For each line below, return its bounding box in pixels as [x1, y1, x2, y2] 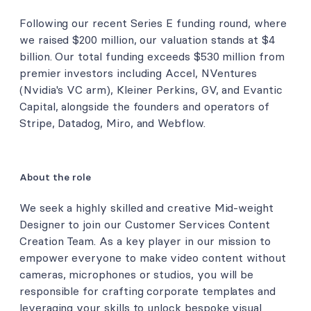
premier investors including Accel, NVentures [19, 65, 258, 80]
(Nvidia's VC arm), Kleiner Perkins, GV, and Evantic [19, 82, 283, 96]
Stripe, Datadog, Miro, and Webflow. [19, 115, 205, 130]
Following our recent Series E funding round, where [19, 15, 287, 30]
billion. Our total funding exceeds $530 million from [19, 49, 285, 63]
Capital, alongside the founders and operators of [19, 99, 269, 113]
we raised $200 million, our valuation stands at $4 [19, 32, 275, 47]
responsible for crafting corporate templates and [19, 284, 276, 299]
